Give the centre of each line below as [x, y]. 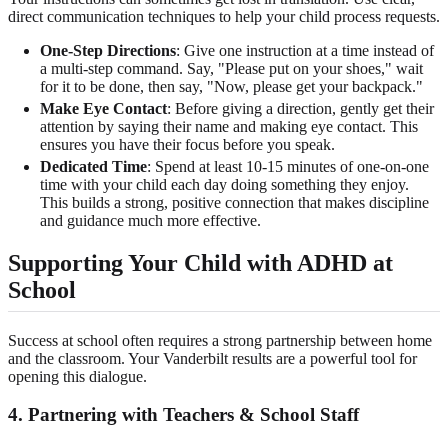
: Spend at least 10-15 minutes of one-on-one [288, 166]
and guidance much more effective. [150, 220]
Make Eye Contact [103, 108]
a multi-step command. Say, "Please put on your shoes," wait [231, 68]
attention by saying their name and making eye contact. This [229, 126]
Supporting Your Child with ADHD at [200, 262]
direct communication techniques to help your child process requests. [224, 16]
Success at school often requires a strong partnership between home [220, 340]
